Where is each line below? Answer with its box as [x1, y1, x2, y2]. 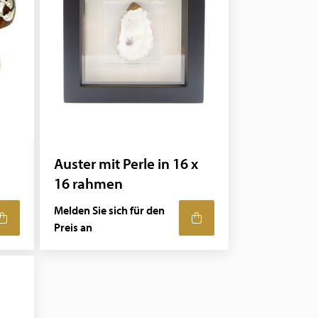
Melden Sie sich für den [54, 203, 165, 217]
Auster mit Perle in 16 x [54, 153, 199, 173]
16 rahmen [54, 173, 124, 193]
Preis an [54, 220, 93, 234]
